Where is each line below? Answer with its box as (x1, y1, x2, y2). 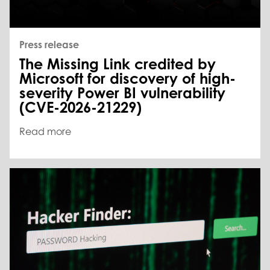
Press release (19, 39, 79, 51)
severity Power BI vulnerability (19, 84, 225, 102)
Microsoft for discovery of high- (19, 69, 236, 88)
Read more (19, 125, 71, 138)
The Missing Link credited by (19, 55, 216, 74)
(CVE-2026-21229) (19, 98, 142, 117)
